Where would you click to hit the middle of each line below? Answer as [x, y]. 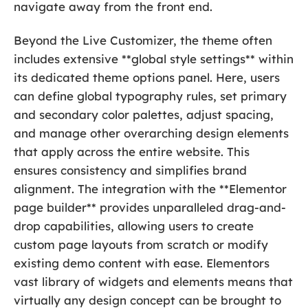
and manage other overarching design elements [151, 133]
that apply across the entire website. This [132, 151]
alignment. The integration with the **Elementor [150, 188]
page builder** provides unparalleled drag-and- [150, 207]
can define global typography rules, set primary [150, 96]
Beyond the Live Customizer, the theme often [143, 40]
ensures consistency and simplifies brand [130, 170]
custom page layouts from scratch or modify [141, 244]
